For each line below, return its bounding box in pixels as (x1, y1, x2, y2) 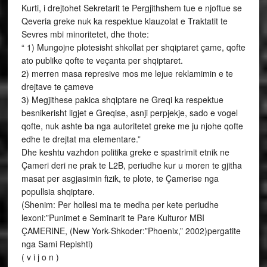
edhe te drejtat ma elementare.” (21, 133, 141, 145)
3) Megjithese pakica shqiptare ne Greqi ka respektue (21, 94, 223, 105)
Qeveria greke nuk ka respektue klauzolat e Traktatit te (21, 15, 228, 27)
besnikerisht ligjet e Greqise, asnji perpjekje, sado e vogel (21, 107, 238, 119)
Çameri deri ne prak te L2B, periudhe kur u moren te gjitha (21, 159, 242, 171)
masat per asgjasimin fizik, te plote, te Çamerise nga (21, 172, 219, 184)
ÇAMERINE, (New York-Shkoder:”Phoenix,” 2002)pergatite (21, 225, 241, 237)
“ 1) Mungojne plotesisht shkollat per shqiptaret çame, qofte (21, 41, 246, 53)
